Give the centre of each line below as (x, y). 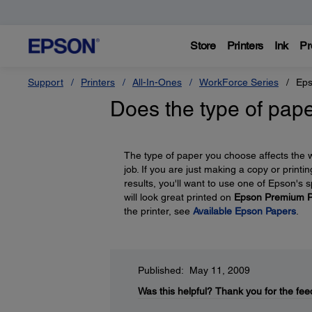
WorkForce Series (239, 82)
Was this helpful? (175, 291)
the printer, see (158, 211)
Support (46, 82)
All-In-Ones (157, 82)
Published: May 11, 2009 (194, 270)
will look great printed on (179, 197)
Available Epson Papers (244, 211)
